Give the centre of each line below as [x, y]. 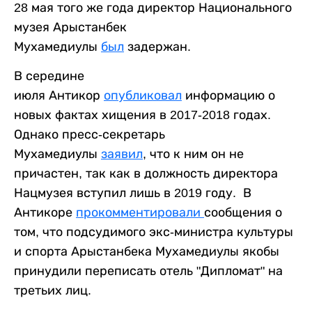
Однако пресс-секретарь [89, 134]
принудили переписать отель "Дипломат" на [148, 271]
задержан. [159, 46]
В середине [49, 76]
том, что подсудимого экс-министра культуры [154, 232]
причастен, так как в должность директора [146, 173]
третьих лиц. [53, 290]
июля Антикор [59, 95]
